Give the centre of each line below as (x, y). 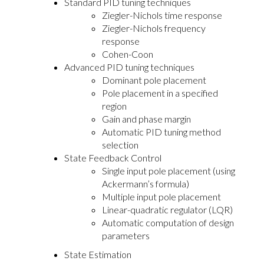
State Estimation (98, 254)
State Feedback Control (113, 157)
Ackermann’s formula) (146, 183)
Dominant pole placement (154, 80)
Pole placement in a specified (160, 93)
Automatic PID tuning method (161, 131)
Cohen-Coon (128, 54)
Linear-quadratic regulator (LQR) (167, 209)
